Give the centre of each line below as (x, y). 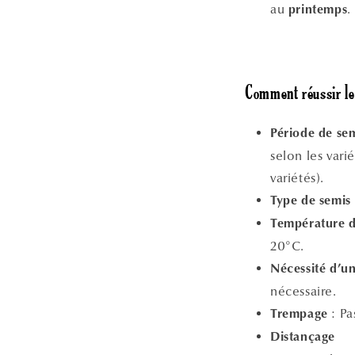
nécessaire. (303, 291)
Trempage (299, 314)
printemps (318, 10)
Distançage (303, 337)
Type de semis (311, 201)
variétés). (297, 177)
